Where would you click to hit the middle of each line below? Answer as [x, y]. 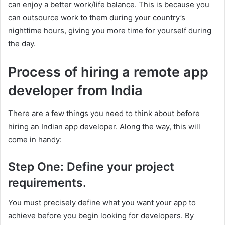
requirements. [47, 183]
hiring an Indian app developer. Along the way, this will [104, 126]
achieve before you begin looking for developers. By [101, 216]
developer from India [75, 91]
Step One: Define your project [91, 166]
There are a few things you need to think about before [104, 113]
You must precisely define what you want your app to [102, 203]
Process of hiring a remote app [108, 72]
